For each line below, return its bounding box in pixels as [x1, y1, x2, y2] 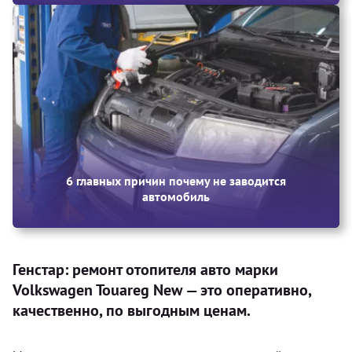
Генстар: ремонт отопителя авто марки [13, 258, 278, 280]
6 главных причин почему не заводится [66, 172, 286, 189]
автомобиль [142, 188, 210, 204]
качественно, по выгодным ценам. [13, 299, 251, 321]
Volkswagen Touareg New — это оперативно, [13, 279, 311, 300]
